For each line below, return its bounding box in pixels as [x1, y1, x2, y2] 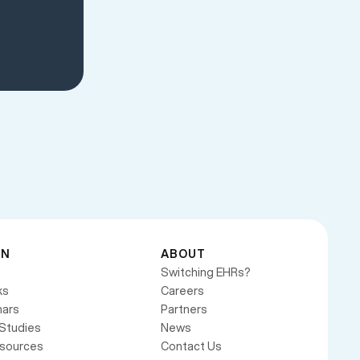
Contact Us [161, 338, 222, 355]
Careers [161, 283, 204, 300]
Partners [161, 301, 207, 318]
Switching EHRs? [161, 264, 251, 281]
